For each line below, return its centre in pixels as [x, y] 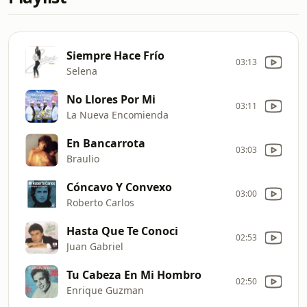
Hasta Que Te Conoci [122, 231]
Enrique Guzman [105, 290]
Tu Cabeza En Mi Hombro [134, 274]
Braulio [83, 158]
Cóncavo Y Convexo [119, 187]
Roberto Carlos [100, 202]
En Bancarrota [106, 143]
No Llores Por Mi [111, 99]
